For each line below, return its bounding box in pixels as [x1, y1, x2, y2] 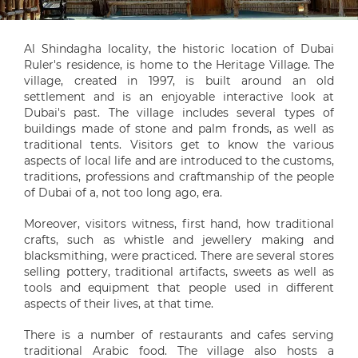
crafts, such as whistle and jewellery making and [24, 233, 334, 246]
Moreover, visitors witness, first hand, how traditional [24, 217, 334, 230]
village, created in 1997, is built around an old [24, 74, 334, 87]
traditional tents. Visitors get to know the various [24, 138, 334, 151]
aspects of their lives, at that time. [24, 297, 213, 310]
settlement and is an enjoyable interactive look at [24, 90, 334, 103]
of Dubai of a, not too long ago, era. [24, 186, 222, 199]
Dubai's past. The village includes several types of [24, 106, 334, 119]
